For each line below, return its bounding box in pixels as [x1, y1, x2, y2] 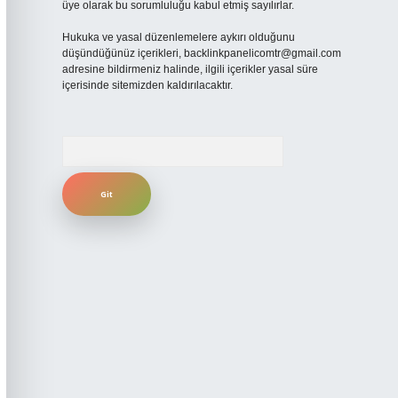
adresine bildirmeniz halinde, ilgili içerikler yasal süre [61, 63, 318, 76]
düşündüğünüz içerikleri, [61, 47, 184, 60]
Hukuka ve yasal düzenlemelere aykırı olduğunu [61, 31, 295, 44]
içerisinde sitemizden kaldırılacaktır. [61, 79, 233, 92]
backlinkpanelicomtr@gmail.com [183, 47, 341, 60]
